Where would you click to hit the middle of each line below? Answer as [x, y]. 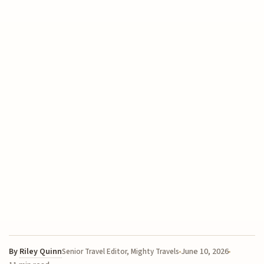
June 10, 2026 [205, 252]
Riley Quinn [41, 252]
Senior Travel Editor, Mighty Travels [121, 252]
